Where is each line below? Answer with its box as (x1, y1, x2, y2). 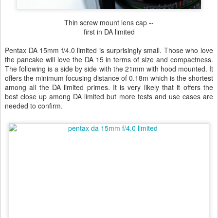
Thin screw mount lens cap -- (64, 18, 154, 27)
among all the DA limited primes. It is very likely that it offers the (5, 82, 213, 92)
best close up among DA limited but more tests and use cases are (5, 91, 213, 101)
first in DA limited (83, 27, 135, 36)
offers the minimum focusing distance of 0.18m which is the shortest (5, 73, 213, 83)
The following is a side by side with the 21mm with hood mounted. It (5, 64, 213, 73)
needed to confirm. (5, 101, 63, 110)
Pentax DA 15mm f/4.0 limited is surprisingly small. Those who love (5, 45, 213, 55)
